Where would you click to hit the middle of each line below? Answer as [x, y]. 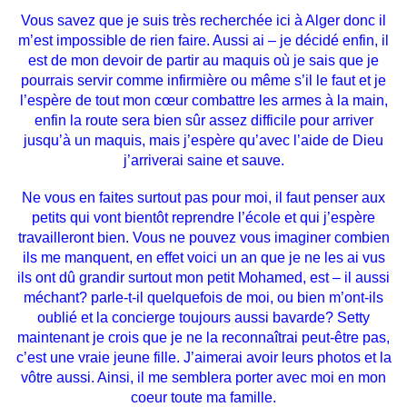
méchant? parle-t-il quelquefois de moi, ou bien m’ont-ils [203, 298]
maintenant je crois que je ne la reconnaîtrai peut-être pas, [203, 338]
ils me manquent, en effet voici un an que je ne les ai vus [203, 258]
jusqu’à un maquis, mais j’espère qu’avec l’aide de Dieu [203, 141]
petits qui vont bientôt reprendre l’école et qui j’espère [203, 218]
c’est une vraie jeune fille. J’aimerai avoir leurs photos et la [203, 358]
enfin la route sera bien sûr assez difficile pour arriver [203, 121]
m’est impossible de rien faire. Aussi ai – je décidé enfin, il [203, 41]
